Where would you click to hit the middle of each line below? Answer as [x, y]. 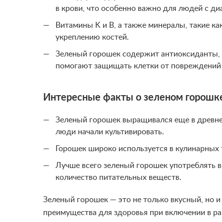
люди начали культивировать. [110, 132]
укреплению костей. [92, 37]
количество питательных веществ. [118, 177]
